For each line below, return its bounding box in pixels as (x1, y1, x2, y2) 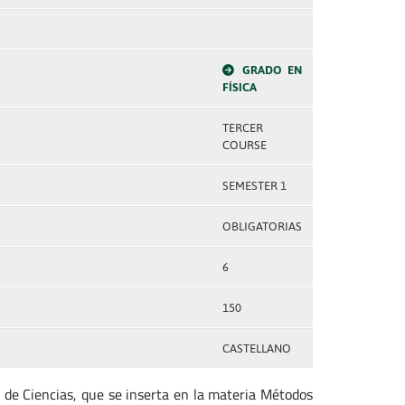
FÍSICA (221, 80, 257, 94)
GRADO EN (242, 63, 302, 77)
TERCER (221, 121, 263, 135)
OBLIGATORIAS (221, 220, 302, 233)
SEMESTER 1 (221, 179, 287, 193)
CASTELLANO (221, 342, 291, 355)
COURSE (221, 138, 267, 152)
